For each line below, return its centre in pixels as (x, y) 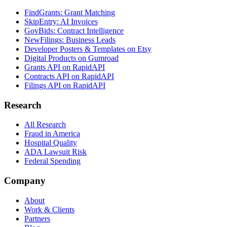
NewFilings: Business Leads (70, 40)
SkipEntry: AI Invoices (61, 21)
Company (25, 181)
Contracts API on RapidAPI (69, 76)
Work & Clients (49, 209)
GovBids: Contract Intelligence (74, 30)
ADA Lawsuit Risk (55, 152)
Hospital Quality (51, 143)
